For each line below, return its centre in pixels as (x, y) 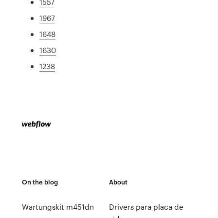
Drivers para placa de (146, 207)
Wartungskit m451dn (58, 207)
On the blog (40, 182)
